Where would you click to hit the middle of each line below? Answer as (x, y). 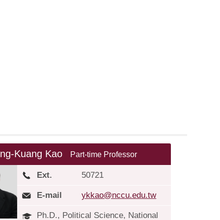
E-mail (50, 195)
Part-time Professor (104, 154)
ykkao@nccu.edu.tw (119, 195)
